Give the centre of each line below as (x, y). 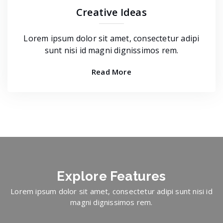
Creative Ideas (111, 12)
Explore (83, 176)
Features (138, 176)
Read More (111, 72)
